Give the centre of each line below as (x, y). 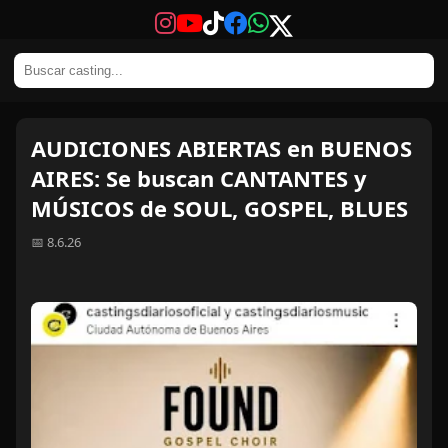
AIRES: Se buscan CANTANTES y (199, 178)
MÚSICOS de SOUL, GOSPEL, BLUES (219, 208)
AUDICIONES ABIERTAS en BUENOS (221, 148)
